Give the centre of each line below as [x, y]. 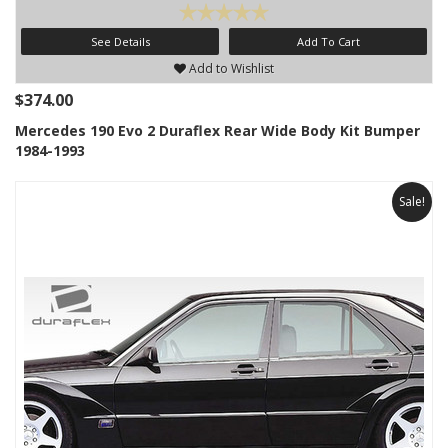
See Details [120, 42]
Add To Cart [328, 42]
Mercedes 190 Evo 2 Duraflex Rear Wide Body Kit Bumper [217, 131]
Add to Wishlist [230, 69]
